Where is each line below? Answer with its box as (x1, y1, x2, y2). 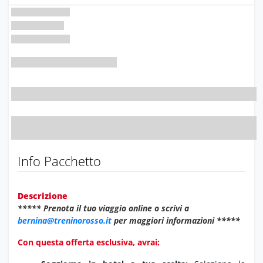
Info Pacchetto (18, 151, 101, 170)
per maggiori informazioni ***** (114, 214, 240, 226)
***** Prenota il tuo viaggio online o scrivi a (18, 202, 189, 214)
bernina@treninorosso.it (18, 214, 112, 226)
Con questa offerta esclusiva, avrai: (18, 236, 160, 248)
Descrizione (18, 190, 68, 201)
